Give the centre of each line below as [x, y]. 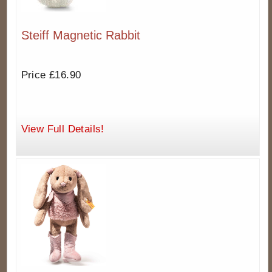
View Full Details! [63, 129]
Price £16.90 [51, 75]
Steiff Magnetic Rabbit [80, 36]
